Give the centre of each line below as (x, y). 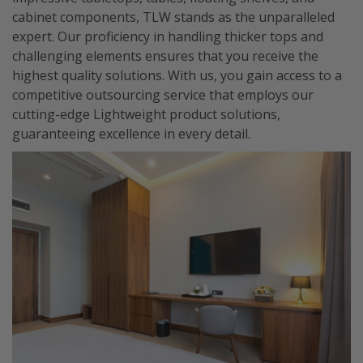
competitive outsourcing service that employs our (163, 94)
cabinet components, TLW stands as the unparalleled (173, 17)
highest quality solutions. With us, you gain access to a (177, 75)
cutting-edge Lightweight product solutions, (146, 114)
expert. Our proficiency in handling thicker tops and (168, 36)
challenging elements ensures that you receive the (165, 56)
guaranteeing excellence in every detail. (131, 133)
